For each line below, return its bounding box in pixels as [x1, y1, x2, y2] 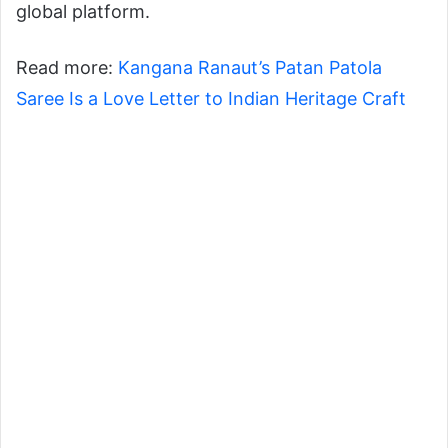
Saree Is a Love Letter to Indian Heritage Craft [16, 87, 406, 109]
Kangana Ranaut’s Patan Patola [118, 56, 382, 78]
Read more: [16, 56, 118, 78]
